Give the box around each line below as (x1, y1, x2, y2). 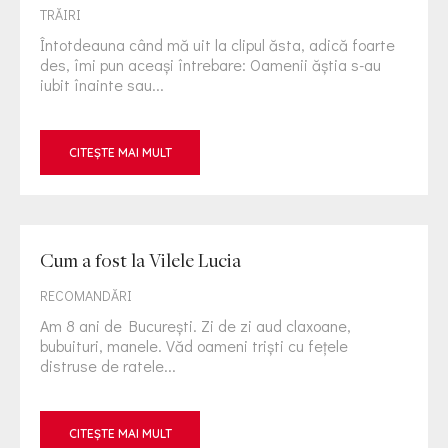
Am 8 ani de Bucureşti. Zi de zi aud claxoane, (40, 315, 351, 336)
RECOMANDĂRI (40, 286, 132, 305)
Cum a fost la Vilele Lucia (40, 248, 241, 272)
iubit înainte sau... (40, 74, 164, 95)
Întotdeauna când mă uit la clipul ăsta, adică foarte (40, 34, 395, 55)
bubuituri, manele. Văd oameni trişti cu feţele (40, 335, 348, 356)
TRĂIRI (40, 5, 81, 24)
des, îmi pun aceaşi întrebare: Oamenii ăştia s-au (40, 54, 381, 75)
